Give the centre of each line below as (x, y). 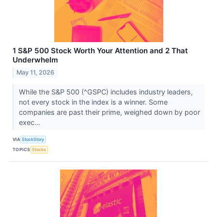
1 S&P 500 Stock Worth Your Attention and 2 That (100, 50)
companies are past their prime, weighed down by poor (109, 112)
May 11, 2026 (36, 72)
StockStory (33, 139)
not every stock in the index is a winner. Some (93, 102)
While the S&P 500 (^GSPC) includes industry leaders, (106, 92)
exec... (30, 122)
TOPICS (22, 149)
